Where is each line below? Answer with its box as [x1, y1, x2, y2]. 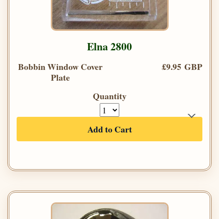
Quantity [92, 89, 127, 103]
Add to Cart [87, 123, 132, 136]
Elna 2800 [87, 39, 132, 54]
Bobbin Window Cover [18, 60, 103, 73]
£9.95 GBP [162, 60, 202, 73]
